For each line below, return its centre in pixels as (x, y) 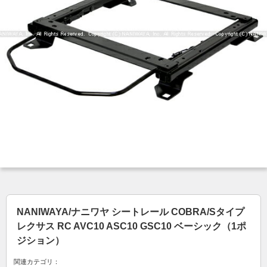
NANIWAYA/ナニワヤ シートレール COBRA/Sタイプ (131, 212)
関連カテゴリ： (37, 262)
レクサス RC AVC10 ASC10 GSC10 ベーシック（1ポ (131, 226)
